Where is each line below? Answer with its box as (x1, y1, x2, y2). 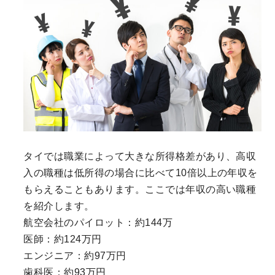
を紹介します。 (23, 200, 95, 211)
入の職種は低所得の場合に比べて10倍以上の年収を (23, 167, 258, 178)
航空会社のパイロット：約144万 (23, 217, 173, 228)
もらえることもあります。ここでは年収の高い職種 (23, 184, 257, 195)
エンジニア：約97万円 (23, 250, 126, 261)
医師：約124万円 (23, 233, 102, 244)
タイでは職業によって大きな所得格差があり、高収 (23, 150, 257, 161)
